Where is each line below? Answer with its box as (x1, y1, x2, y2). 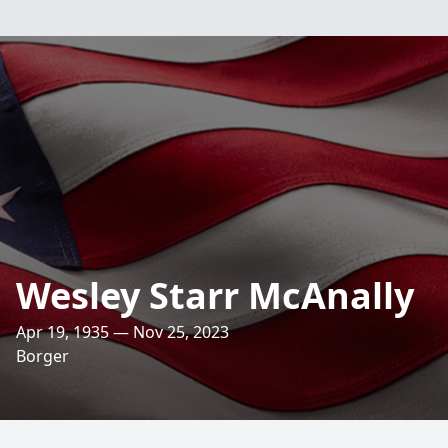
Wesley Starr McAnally (16, 271, 414, 320)
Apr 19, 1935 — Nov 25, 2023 (16, 321, 229, 343)
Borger (16, 345, 69, 367)
